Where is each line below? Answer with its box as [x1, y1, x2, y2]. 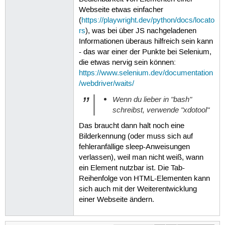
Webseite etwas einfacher [78, 5, 163, 15]
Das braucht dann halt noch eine [78, 121, 184, 131]
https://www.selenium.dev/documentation [78, 68, 213, 78]
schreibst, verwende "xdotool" [113, 105, 210, 116]
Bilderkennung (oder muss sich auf [78, 132, 193, 141]
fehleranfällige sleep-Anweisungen [78, 142, 190, 152]
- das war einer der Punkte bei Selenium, [78, 47, 211, 57]
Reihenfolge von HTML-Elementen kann [78, 174, 210, 183]
